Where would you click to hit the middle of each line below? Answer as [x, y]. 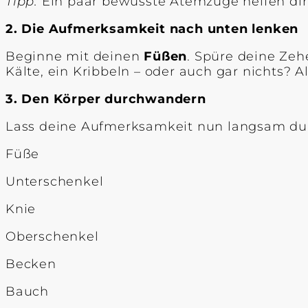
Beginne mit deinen [75, 56]
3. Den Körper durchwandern [106, 99]
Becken [31, 264]
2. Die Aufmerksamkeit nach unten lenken [152, 29]
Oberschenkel [52, 236]
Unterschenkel [55, 181]
